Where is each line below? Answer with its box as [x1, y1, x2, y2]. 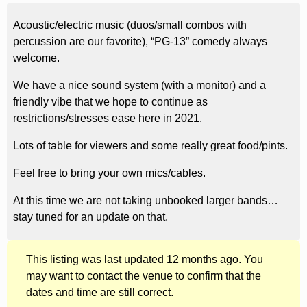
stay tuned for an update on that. [12, 211, 168, 223]
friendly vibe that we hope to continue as [12, 96, 208, 108]
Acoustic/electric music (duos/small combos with [12, 19, 247, 32]
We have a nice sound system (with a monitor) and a [12, 79, 266, 92]
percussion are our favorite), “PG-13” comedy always [12, 36, 267, 48]
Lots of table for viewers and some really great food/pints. [12, 140, 288, 152]
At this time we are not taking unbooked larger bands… [12, 195, 278, 207]
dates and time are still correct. [26, 286, 173, 298]
